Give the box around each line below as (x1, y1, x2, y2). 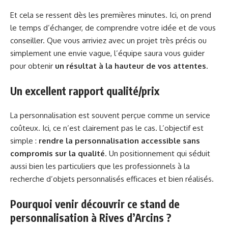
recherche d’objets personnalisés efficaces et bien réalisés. (10, 174, 214, 184)
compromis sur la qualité (10, 149, 105, 159)
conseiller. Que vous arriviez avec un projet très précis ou (10, 36, 207, 46)
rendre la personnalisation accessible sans (39, 136, 200, 146)
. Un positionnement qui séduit (105, 149, 210, 159)
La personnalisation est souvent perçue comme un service (10, 110, 210, 121)
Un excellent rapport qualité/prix (10, 83, 159, 98)
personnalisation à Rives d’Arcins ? (10, 210, 172, 224)
